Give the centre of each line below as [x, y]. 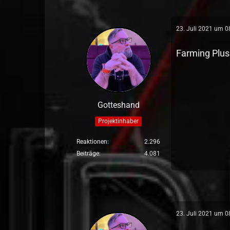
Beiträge [88, 154]
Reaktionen [92, 142]
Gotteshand [118, 105]
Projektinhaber [119, 121]
